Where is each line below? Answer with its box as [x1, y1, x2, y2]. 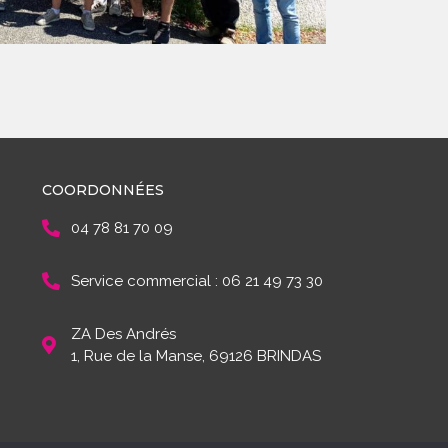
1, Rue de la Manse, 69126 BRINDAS [70, 346, 321, 365]
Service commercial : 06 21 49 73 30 [70, 271, 323, 290]
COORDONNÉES [42, 180, 164, 199]
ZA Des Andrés [70, 324, 176, 343]
